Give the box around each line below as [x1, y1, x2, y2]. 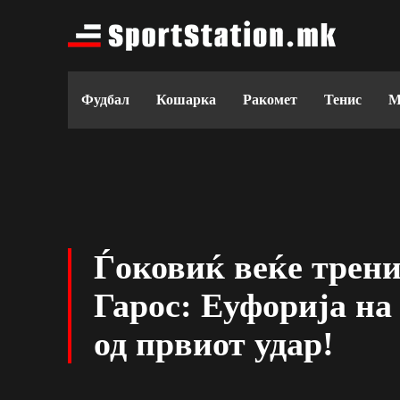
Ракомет [243, 92, 297, 107]
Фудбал [81, 92, 129, 107]
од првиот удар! [94, 325, 334, 362]
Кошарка [156, 92, 216, 107]
